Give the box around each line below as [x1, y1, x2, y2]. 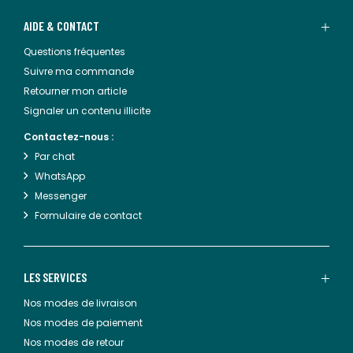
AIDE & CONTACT [24, 18, 99, 33]
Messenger [35, 189, 87, 203]
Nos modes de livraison [24, 296, 137, 310]
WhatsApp [35, 169, 85, 183]
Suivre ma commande [24, 65, 134, 78]
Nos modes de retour [24, 336, 124, 349]
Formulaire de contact [35, 209, 142, 222]
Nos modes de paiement [24, 316, 143, 329]
